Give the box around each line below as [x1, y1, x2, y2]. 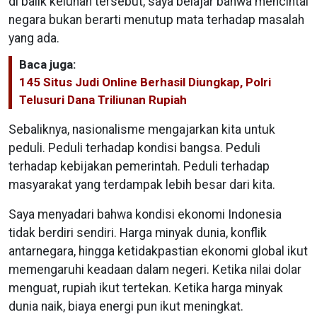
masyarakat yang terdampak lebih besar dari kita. [8, 177, 275, 192]
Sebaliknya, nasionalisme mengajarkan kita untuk [8, 122, 275, 137]
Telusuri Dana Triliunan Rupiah [19, 92, 187, 107]
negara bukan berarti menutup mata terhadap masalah [8, 12, 304, 27]
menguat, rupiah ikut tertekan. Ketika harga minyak [8, 280, 283, 295]
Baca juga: [19, 57, 76, 71]
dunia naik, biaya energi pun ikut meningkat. [8, 299, 246, 313]
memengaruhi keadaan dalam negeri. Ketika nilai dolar [8, 262, 301, 277]
